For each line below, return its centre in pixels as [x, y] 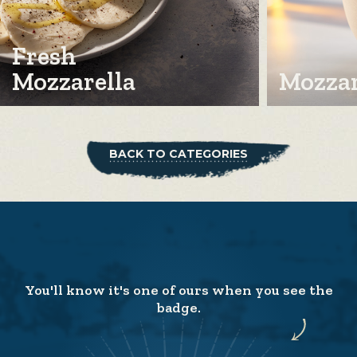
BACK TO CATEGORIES [178, 153]
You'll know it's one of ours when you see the [178, 290]
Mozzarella [74, 81]
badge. [178, 307]
